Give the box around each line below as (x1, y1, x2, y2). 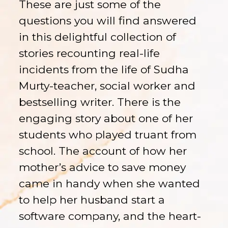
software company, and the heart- (19, 209, 202, 222)
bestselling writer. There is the (19, 95, 181, 108)
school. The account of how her (19, 144, 187, 157)
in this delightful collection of (19, 30, 177, 43)
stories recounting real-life (19, 46, 160, 60)
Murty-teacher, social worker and (19, 79, 196, 92)
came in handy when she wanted (19, 177, 201, 190)
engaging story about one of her (19, 111, 193, 125)
